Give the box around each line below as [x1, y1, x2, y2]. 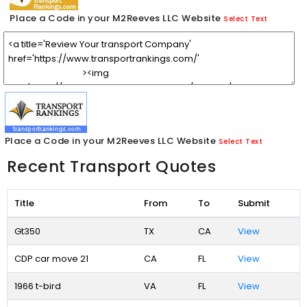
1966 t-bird [14, 279, 61, 293]
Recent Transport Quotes [6, 155, 217, 177]
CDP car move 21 [14, 251, 88, 265]
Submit [237, 196, 270, 210]
